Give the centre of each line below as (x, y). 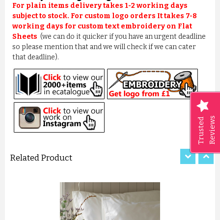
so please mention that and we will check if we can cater (104, 47)
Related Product (41, 158)
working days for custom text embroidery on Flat (102, 27)
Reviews (212, 130)
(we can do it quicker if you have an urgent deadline (123, 37)
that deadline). (37, 57)
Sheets (26, 37)
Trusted (201, 130)
